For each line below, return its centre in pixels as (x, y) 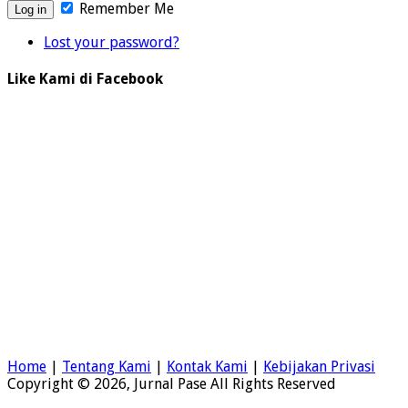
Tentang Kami (107, 366)
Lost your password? (112, 43)
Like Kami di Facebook (85, 79)
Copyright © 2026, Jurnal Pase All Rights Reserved (172, 383)
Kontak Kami (207, 366)
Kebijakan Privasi (319, 366)
